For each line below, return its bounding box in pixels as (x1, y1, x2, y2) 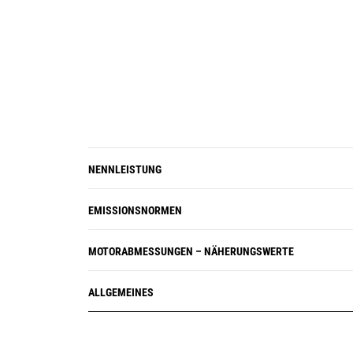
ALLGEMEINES (88, 286, 154, 299)
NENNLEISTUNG (88, 163, 162, 176)
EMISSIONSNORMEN (88, 204, 182, 217)
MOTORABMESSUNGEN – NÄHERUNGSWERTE (88, 245, 294, 258)
